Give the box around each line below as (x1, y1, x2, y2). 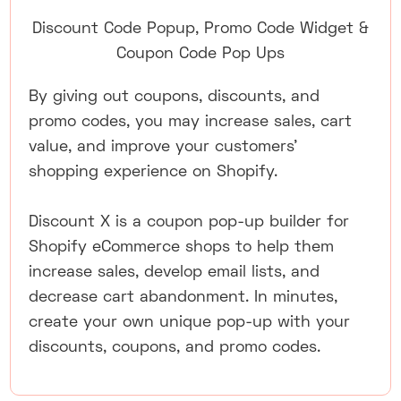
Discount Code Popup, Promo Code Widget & (32, 21, 369, 37)
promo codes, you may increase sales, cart (29, 115, 353, 130)
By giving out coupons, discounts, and (29, 90, 320, 105)
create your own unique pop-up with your (29, 315, 351, 330)
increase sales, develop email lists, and (29, 265, 320, 280)
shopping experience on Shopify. (29, 165, 278, 180)
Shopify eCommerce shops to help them (29, 240, 335, 255)
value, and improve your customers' (29, 140, 298, 155)
